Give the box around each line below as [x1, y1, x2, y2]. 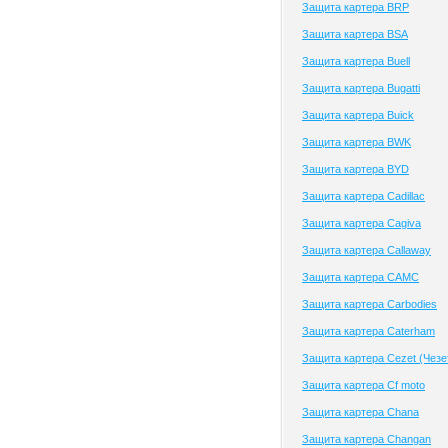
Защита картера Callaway [302, 244, 431, 256]
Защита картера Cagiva [302, 217, 421, 229]
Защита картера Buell [302, 55, 410, 67]
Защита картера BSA [302, 28, 408, 40]
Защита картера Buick [302, 109, 414, 121]
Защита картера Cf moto [302, 379, 425, 391]
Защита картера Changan [302, 433, 431, 445]
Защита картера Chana [302, 406, 419, 418]
